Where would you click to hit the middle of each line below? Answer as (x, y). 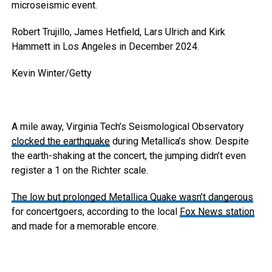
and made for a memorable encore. (85, 226)
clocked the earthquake (60, 141)
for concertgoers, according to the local (95, 212)
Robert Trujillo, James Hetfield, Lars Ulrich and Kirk (118, 32)
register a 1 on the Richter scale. (80, 170)
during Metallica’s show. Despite (179, 141)
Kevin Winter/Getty (51, 73)
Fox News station (217, 212)
